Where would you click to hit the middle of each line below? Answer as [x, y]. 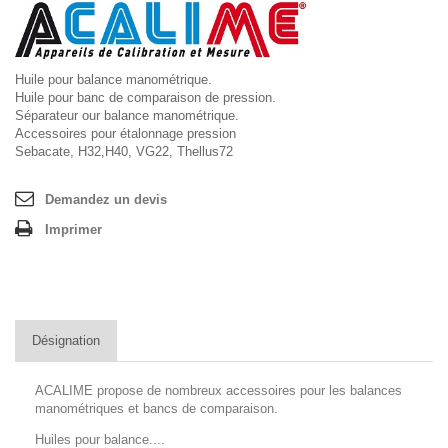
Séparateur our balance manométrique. [127, 115]
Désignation [66, 340]
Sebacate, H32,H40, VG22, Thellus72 [124, 151]
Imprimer [73, 229]
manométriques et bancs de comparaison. [156, 408]
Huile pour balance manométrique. [113, 79]
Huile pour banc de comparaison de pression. [145, 97]
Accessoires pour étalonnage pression [125, 133]
